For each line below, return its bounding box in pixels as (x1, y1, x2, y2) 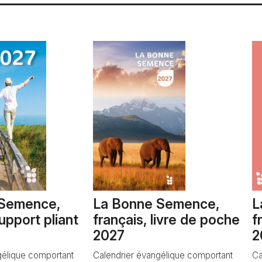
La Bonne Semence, (93, 195, 220, 212)
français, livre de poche (93, 211, 240, 228)
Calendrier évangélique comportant (93, 249, 233, 261)
